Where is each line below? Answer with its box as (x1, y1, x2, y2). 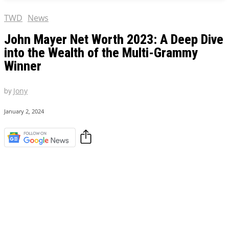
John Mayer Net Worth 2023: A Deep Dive (4, 32, 223, 48)
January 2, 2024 (4, 107, 44, 116)
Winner (4, 58, 41, 74)
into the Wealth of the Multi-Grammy (4, 45, 198, 61)
